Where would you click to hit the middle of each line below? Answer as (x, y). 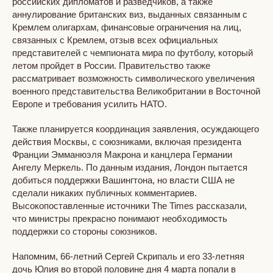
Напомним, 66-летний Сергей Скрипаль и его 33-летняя (128, 256)
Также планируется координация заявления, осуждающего (136, 129)
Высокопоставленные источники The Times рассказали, (129, 205)
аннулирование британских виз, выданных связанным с (130, 14)
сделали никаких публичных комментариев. (105, 193)
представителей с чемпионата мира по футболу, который (133, 52)
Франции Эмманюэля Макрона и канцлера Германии (122, 154)
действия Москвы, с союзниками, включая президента (127, 141)
